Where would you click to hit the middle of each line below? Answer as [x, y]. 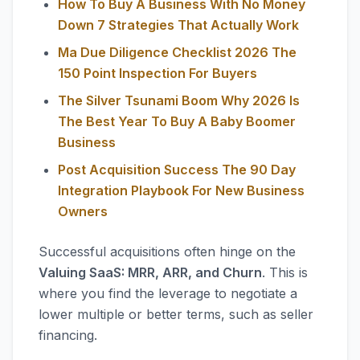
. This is [285, 272]
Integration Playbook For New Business [181, 190]
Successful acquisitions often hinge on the [167, 252]
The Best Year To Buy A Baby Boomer [177, 121]
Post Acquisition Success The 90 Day [177, 170]
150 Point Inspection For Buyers [157, 73]
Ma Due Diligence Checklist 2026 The [177, 52]
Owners [83, 211]
